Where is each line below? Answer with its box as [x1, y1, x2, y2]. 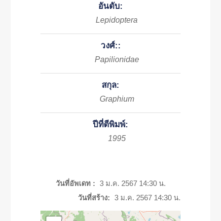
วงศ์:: [100, 41, 121, 50]
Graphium [99, 95, 134, 103]
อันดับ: [98, 1, 123, 11]
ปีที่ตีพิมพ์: [93, 120, 128, 129]
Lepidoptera [96, 16, 138, 24]
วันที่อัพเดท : [55, 180, 95, 187]
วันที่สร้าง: [77, 194, 110, 202]
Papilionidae [94, 55, 139, 64]
